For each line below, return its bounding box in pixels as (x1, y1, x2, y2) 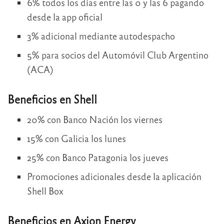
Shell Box (26, 185, 63, 197)
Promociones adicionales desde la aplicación (26, 170, 201, 182)
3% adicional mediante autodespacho (26, 29, 175, 41)
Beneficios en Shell (7, 91, 97, 106)
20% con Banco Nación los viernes (26, 113, 162, 125)
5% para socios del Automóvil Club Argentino (26, 48, 208, 60)
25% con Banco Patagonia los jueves (26, 151, 168, 163)
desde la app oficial (26, 10, 102, 22)
